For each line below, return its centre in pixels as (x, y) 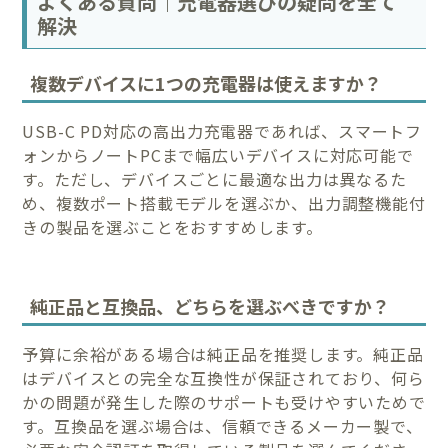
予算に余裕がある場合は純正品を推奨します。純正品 (223, 353)
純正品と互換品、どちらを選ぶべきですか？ (210, 305)
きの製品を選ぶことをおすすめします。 (172, 227)
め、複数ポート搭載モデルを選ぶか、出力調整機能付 (224, 203)
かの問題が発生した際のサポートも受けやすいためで (224, 401)
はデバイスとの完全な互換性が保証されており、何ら (223, 377)
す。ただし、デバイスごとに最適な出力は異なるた (214, 179)
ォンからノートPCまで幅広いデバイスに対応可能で (218, 155)
